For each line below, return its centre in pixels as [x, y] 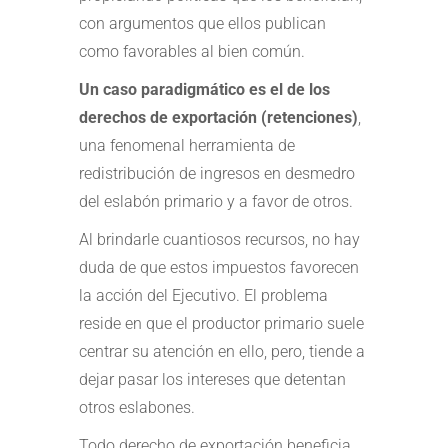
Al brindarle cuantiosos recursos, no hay [219, 239]
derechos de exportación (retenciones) [218, 117]
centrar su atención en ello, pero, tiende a [222, 351]
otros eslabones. [137, 407]
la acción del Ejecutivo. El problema [203, 295]
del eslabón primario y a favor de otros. [216, 201]
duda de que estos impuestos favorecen [219, 267]
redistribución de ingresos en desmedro [217, 173]
